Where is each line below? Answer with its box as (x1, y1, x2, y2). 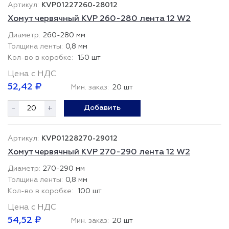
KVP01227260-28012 (41, 2, 118, 9)
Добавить (84, 104, 121, 111)
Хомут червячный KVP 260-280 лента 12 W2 (8, 15, 191, 23)
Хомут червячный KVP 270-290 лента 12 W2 (8, 148, 190, 156)
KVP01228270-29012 (41, 135, 118, 142)
